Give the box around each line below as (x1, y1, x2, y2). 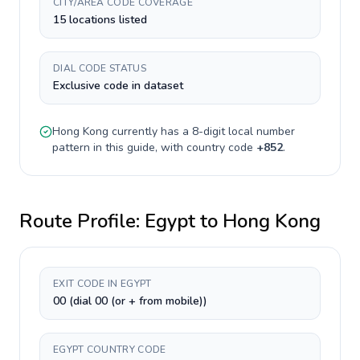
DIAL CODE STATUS (53, 62, 146, 75)
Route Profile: (19, 208, 145, 234)
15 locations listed (53, 12, 147, 27)
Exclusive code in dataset (53, 78, 183, 93)
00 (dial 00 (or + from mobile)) (53, 293, 207, 309)
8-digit (192, 124, 225, 139)
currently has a (108, 124, 192, 139)
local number (225, 124, 295, 139)
